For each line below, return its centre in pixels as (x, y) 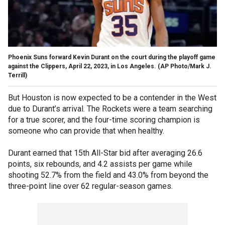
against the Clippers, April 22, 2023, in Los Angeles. (82, 66)
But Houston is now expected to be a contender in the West (112, 97)
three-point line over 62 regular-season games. (91, 186)
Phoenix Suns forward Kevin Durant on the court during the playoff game (112, 57)
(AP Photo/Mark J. (185, 66)
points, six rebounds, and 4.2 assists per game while (100, 164)
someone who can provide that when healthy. (87, 131)
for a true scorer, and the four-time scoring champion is (104, 120)
